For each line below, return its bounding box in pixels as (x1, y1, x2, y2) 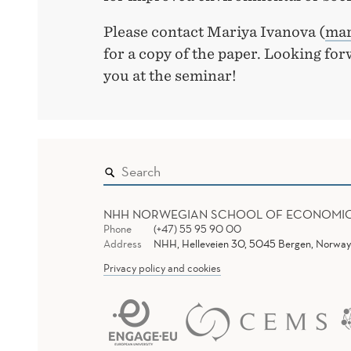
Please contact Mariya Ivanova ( (103, 24, 325, 41)
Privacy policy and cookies (103, 261, 221, 276)
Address (103, 237, 142, 251)
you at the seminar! (103, 67, 237, 85)
